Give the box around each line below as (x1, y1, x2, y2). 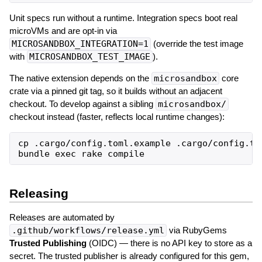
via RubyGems (166, 225, 227, 235)
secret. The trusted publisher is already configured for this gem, (9, 250, 249, 261)
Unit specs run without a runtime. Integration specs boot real (9, 12, 237, 23)
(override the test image (150, 38, 243, 49)
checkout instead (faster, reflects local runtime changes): (9, 111, 225, 122)
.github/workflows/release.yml (11, 225, 164, 236)
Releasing (9, 186, 68, 200)
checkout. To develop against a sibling (9, 98, 156, 109)
